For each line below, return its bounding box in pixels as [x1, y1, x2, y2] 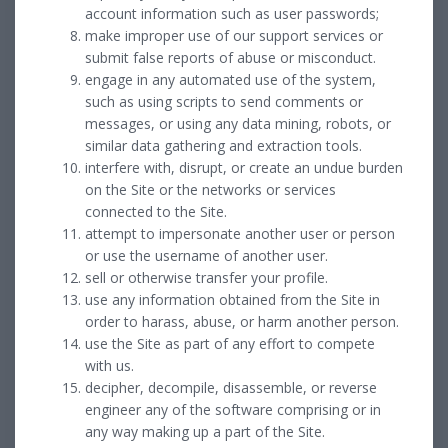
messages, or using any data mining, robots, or [85, 113, 391, 133]
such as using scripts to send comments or [85, 91, 363, 111]
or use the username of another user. [85, 245, 328, 265]
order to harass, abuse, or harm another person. [85, 311, 399, 331]
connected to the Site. [85, 201, 227, 221]
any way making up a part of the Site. [85, 421, 325, 441]
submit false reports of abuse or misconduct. [85, 47, 376, 67]
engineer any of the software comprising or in [85, 399, 381, 419]
